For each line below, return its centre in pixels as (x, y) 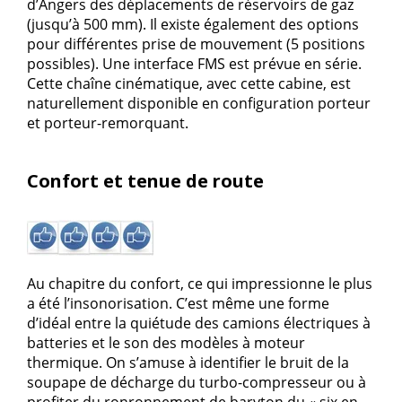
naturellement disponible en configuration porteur (199, 103)
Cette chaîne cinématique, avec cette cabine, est (189, 83)
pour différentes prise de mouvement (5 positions (196, 44)
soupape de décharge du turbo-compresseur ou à (197, 382)
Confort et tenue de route (145, 180)
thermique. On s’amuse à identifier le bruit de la (188, 362)
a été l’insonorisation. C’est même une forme (178, 303)
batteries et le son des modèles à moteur (166, 342)
